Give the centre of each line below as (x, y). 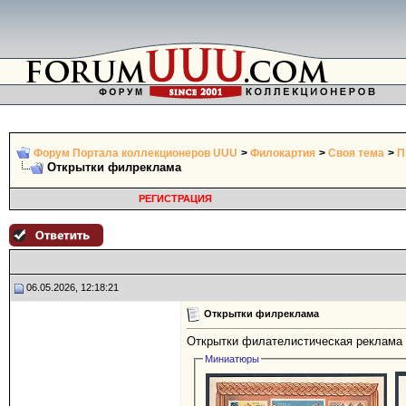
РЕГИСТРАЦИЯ (175, 198)
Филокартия (283, 153)
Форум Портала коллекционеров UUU (135, 153)
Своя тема (356, 153)
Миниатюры (232, 359)
